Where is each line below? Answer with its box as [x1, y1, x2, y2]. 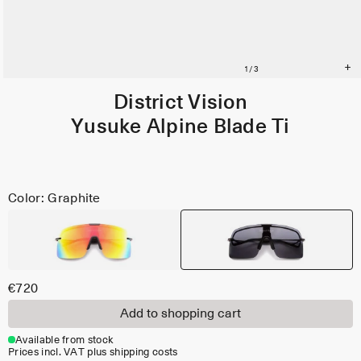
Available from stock [15, 334, 114, 346]
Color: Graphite [8, 191, 101, 205]
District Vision [114, 93, 247, 114]
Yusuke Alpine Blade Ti [71, 117, 290, 138]
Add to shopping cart [120, 307, 241, 321]
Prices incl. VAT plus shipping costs [8, 346, 178, 358]
